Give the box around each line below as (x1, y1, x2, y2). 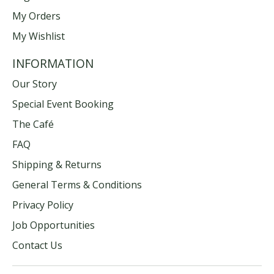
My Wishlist (12, 29, 65, 43)
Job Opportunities (12, 218, 95, 232)
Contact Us (12, 238, 62, 252)
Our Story (12, 76, 57, 91)
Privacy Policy (12, 198, 73, 212)
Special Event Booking (12, 97, 114, 111)
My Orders (12, 9, 61, 23)
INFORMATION (12, 55, 94, 72)
